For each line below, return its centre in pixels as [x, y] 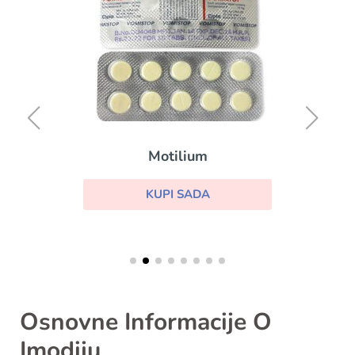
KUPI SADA [177, 194]
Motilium [177, 156]
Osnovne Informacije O [146, 323]
